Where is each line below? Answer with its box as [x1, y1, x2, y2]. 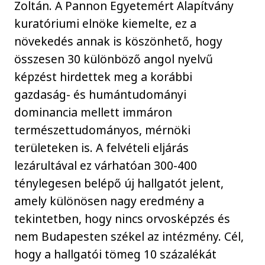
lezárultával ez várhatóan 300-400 [14, 157, 198, 173]
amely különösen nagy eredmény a [14, 192, 205, 209]
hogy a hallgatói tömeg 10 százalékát [14, 245, 217, 262]
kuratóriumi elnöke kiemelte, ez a [14, 15, 197, 31]
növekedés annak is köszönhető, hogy [14, 33, 223, 49]
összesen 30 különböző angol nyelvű [14, 50, 214, 67]
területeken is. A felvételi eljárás [14, 139, 189, 156]
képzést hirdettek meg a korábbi [14, 68, 193, 85]
